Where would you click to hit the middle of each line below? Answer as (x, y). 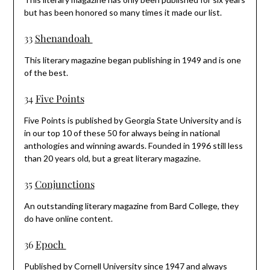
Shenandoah (64, 38)
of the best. (46, 72)
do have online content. (68, 218)
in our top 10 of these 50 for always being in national (122, 133)
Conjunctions (64, 184)
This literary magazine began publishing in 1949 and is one (132, 60)
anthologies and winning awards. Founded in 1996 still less (133, 145)
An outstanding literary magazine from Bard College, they (131, 206)
